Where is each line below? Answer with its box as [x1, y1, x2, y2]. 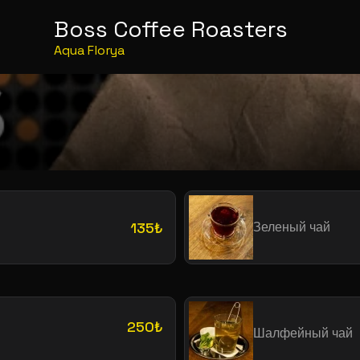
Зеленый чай [253, 218, 330, 235]
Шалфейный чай [253, 324, 353, 342]
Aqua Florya [53, 42, 125, 59]
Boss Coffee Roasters [53, 14, 288, 43]
